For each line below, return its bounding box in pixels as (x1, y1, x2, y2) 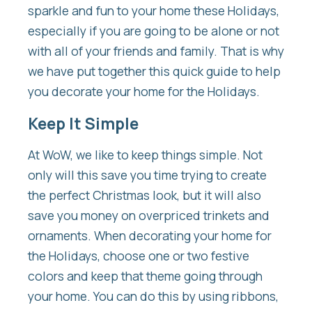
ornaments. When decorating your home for (28, 227, 272, 244)
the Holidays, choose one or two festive (28, 247, 249, 265)
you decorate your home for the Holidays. (28, 83, 260, 100)
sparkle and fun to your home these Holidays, (28, 2, 279, 19)
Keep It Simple (28, 112, 139, 134)
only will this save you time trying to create (28, 166, 267, 184)
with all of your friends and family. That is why (28, 42, 284, 60)
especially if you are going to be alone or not (28, 22, 279, 40)
